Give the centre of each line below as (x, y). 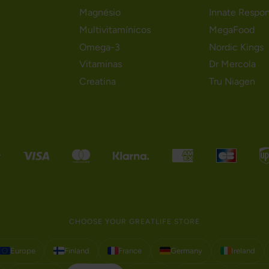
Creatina (98, 82)
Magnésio (100, 13)
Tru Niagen (232, 82)
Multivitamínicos (115, 29)
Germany (186, 250)
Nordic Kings (236, 47)
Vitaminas (101, 64)
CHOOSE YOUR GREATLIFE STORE (134, 221)
